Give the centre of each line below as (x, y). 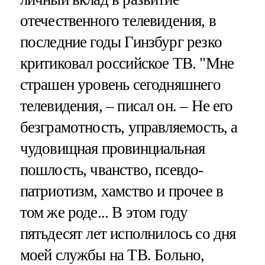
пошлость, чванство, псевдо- (112, 170)
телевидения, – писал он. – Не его (126, 106)
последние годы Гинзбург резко (121, 42)
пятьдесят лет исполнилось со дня (128, 234)
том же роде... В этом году (104, 213)
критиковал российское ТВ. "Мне (127, 64)
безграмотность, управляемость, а (129, 127)
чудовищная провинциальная (112, 149)
